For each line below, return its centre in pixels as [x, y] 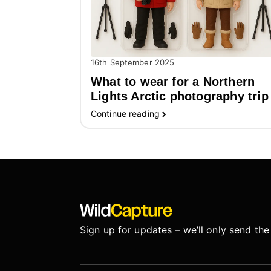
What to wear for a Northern [173, 82]
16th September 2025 [133, 63]
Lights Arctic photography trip [180, 96]
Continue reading [125, 114]
